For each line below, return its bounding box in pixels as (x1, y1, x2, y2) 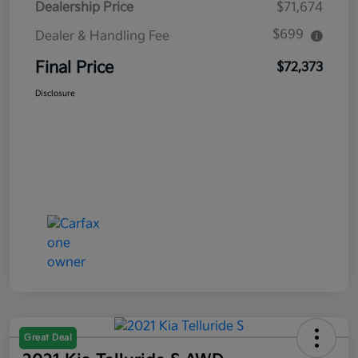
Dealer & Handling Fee (35, 28, 169, 44)
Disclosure (35, 88, 75, 98)
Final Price (35, 58, 113, 78)
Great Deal (24, 332, 72, 343)
